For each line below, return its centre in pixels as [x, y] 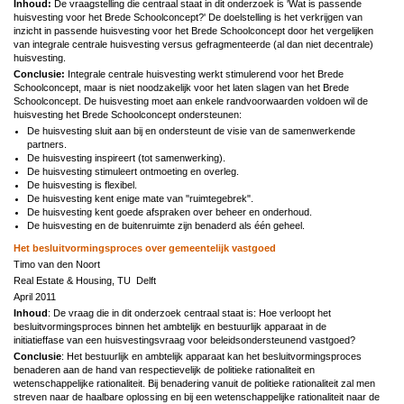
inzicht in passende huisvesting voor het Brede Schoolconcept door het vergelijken [193, 30]
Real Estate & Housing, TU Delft [85, 280]
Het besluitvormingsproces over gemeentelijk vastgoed [145, 248]
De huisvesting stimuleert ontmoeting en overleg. [133, 171]
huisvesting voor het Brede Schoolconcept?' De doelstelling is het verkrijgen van [188, 17]
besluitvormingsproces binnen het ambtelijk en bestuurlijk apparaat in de [170, 326]
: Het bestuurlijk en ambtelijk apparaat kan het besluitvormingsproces [211, 356]
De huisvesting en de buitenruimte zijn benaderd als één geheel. [166, 225]
